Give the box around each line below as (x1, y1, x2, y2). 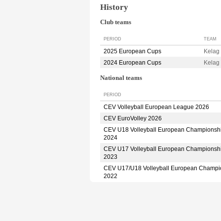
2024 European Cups (104, 59, 161, 67)
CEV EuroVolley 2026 (104, 114, 162, 122)
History (100, 2, 128, 12)
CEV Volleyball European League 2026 (104, 103, 209, 110)
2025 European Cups (104, 48, 161, 55)
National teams (100, 74, 142, 82)
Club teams (100, 19, 131, 26)
